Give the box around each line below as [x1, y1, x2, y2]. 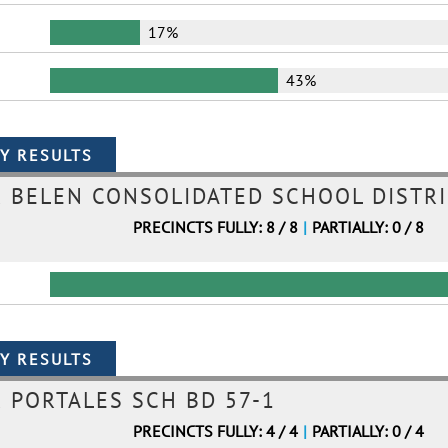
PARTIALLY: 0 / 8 [311, 217, 424, 237]
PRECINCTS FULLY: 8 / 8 [132, 217, 298, 237]
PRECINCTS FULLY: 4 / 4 [132, 421, 298, 441]
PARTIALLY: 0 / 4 [311, 421, 424, 441]
